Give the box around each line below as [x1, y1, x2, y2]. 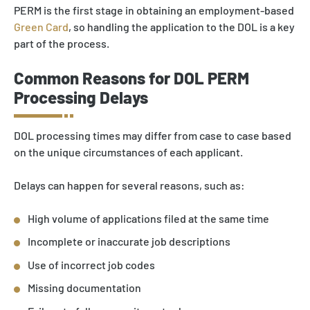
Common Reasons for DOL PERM [14, 67, 249, 88]
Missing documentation [28, 281, 141, 295]
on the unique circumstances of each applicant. [14, 145, 243, 158]
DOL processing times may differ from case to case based [14, 128, 291, 142]
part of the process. [14, 36, 109, 50]
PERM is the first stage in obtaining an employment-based [14, 3, 294, 17]
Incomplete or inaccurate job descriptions [28, 235, 230, 248]
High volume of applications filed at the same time [28, 211, 269, 225]
